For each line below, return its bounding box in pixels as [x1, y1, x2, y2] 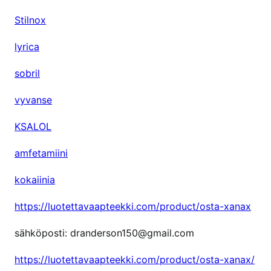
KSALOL [15, 120, 51, 132]
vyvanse [15, 93, 52, 106]
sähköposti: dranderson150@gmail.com [15, 226, 194, 239]
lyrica [15, 40, 39, 53]
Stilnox [15, 13, 46, 26]
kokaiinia [15, 173, 55, 186]
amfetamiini [15, 146, 68, 159]
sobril [15, 67, 40, 79]
